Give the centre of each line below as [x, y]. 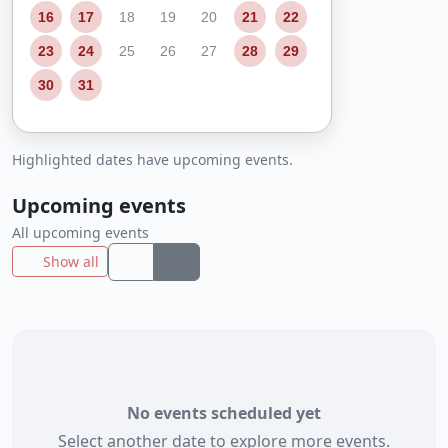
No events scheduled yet [224, 412]
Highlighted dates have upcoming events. [152, 159]
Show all [70, 262]
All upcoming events [80, 232]
